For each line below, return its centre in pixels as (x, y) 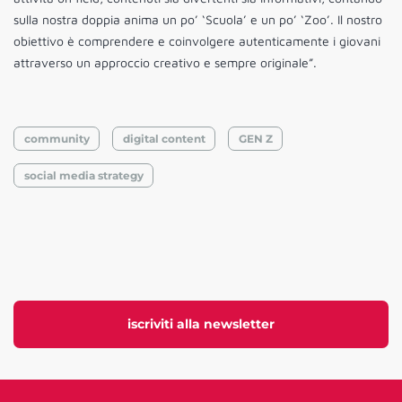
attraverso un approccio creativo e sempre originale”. (165, 63)
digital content (164, 138)
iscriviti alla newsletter (201, 324)
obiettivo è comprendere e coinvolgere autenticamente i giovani (197, 41)
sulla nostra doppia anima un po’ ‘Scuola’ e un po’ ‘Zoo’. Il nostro (198, 20)
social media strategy (83, 175)
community (57, 138)
